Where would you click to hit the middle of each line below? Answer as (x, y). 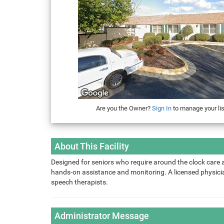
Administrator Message (102, 216)
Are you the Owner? (124, 108)
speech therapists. (79, 182)
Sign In (161, 108)
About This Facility (92, 146)
